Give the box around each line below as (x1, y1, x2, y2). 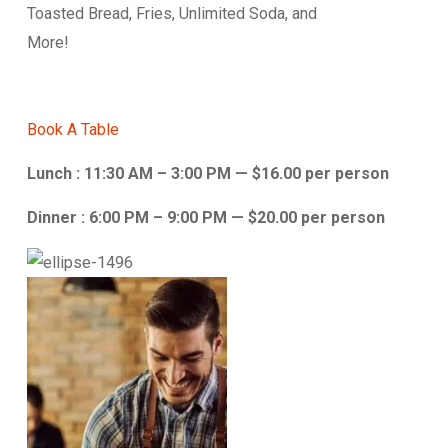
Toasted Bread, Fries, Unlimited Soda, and (27, 4, 317, 23)
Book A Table (27, 120, 119, 139)
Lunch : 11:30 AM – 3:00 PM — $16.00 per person (27, 164, 389, 183)
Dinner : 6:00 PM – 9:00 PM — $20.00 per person (27, 208, 385, 227)
